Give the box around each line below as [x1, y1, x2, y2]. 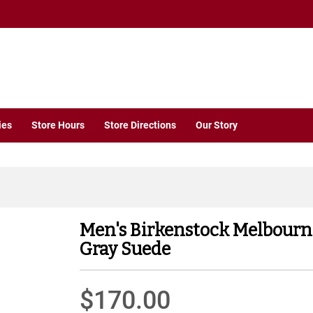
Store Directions [104, 119, 176, 131]
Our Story [196, 119, 238, 131]
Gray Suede [80, 238, 171, 260]
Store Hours [31, 119, 85, 131]
